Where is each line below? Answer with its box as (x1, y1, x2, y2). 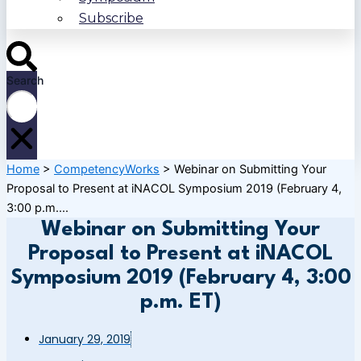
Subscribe (79, 10, 143, 27)
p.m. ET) (139, 292, 222, 313)
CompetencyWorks (54, 162, 160, 177)
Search (6, 73, 44, 87)
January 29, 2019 (39, 331, 131, 348)
